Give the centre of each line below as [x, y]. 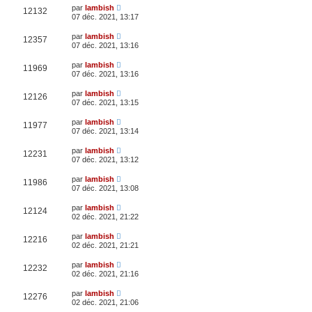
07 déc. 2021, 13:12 [105, 159]
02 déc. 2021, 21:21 [105, 245]
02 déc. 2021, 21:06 [105, 302]
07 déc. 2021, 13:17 [105, 16]
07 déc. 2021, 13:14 [105, 131]
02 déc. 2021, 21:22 [105, 216]
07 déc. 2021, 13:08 [105, 188]
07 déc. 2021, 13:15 [105, 102]
